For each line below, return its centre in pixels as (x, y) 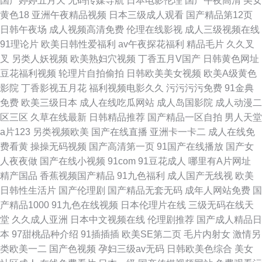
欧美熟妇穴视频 (103, 59)
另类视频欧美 (61, 132)
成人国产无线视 (200, 176)
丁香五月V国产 (169, 59)
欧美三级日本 (49, 103)
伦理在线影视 (154, 30)
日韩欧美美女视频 (164, 73)
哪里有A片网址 (220, 161)
